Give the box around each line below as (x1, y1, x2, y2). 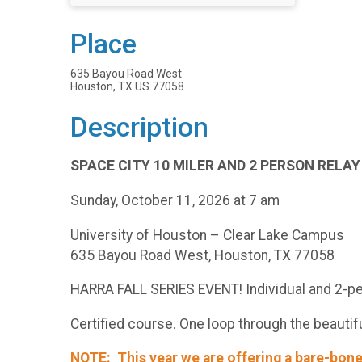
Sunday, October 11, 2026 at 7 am (70, 192, 280, 208)
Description (70, 111, 208, 143)
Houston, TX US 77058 (70, 79, 184, 93)
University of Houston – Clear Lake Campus (70, 226, 344, 243)
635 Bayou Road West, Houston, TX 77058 (70, 246, 335, 263)
